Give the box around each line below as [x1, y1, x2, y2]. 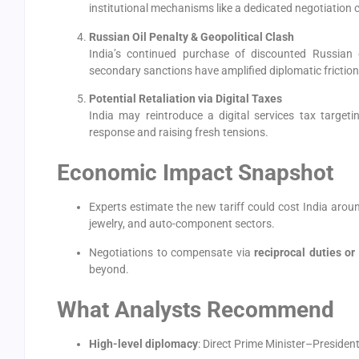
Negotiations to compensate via [89, 245, 254, 259]
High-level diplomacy [89, 337, 198, 351]
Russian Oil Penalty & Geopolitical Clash [89, 30, 294, 43]
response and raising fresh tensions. [89, 125, 268, 139]
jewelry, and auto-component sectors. [89, 217, 275, 231]
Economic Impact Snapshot [57, 159, 333, 187]
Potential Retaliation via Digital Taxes [89, 91, 282, 105]
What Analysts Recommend [57, 296, 334, 324]
